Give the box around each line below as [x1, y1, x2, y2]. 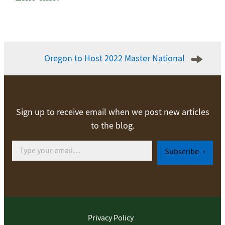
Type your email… [12, 134, 41, 146]
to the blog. [90, 120, 135, 132]
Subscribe [165, 147, 201, 157]
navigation [20, 55, 55, 65]
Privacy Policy [87, 213, 134, 223]
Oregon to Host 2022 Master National [44, 53, 185, 65]
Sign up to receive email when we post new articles [16, 106, 209, 119]
